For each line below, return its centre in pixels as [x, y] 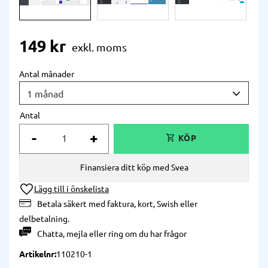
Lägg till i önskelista [71, 189]
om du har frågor [155, 234]
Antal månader [47, 74]
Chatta [50, 234]
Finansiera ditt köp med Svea [134, 167]
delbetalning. [44, 219]
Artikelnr [37, 254]
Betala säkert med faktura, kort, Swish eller [117, 204]
